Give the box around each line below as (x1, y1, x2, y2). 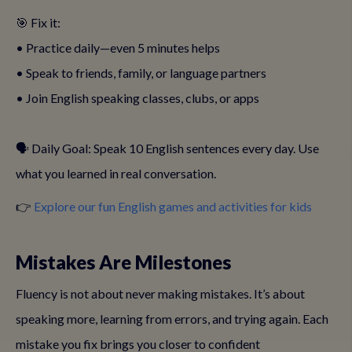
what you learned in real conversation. (16, 166, 216, 181)
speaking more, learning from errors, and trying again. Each (16, 311, 328, 326)
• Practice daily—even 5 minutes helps (16, 40, 220, 55)
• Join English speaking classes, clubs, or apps (16, 90, 259, 105)
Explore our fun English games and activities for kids (34, 199, 312, 214)
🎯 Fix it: (16, 15, 60, 30)
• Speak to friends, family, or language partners (16, 65, 266, 80)
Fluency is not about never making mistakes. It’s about (16, 286, 305, 301)
